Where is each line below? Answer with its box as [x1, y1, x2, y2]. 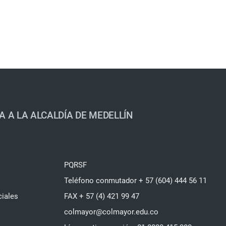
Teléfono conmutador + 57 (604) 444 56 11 [64, 176, 207, 185]
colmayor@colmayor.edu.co [64, 207, 158, 216]
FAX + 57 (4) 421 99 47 [64, 192, 139, 201]
